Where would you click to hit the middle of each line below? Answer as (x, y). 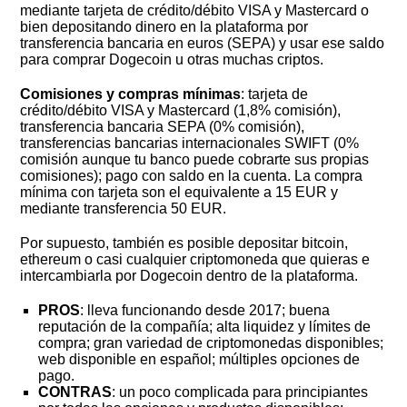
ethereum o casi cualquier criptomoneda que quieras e (195, 260)
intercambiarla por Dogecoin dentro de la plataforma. (189, 276)
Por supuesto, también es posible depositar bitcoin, (184, 243)
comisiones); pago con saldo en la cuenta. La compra (192, 176)
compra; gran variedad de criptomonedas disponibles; (211, 343)
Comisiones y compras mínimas (131, 94)
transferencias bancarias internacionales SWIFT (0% (190, 144)
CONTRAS (75, 392)
